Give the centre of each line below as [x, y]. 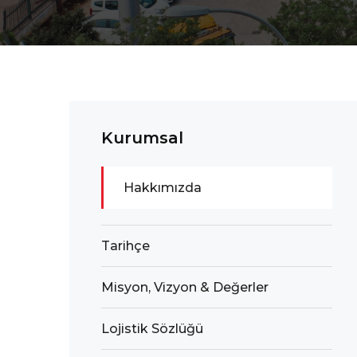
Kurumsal [142, 138]
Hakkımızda [163, 188]
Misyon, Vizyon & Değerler [185, 287]
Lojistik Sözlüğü [152, 329]
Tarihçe [126, 246]
